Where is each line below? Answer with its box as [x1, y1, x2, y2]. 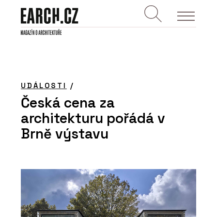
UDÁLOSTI [21, 81, 67, 91]
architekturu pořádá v [21, 109, 165, 127]
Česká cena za [21, 93, 115, 111]
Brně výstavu [21, 124, 108, 142]
